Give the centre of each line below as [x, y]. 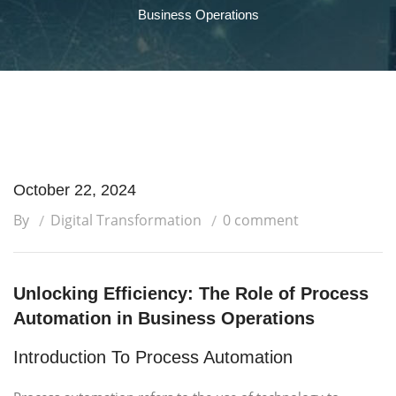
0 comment [261, 220]
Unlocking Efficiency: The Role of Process [191, 293]
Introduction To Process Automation [153, 357]
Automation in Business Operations [164, 318]
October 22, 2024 [75, 190]
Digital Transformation [126, 220]
